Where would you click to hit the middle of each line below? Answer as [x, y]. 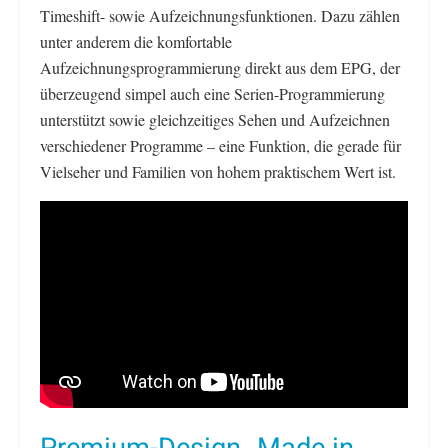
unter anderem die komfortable [136, 41]
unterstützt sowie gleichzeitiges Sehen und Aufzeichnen [215, 119]
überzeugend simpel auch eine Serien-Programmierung [212, 93]
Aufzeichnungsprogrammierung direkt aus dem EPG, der [220, 67]
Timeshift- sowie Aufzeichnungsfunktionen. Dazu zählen [220, 15]
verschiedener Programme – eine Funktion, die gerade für [220, 145]
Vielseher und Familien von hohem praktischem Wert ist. [218, 171]
